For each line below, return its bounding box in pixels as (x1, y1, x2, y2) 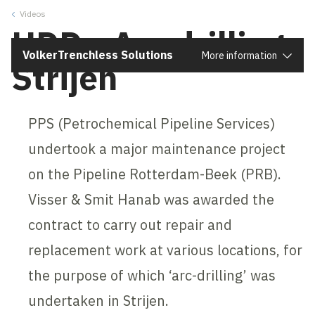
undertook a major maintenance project (28, 139, 286, 158)
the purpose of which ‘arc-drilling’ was (28, 266, 276, 285)
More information (202, 49, 277, 62)
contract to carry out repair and (28, 215, 233, 234)
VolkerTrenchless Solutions (22, 48, 173, 62)
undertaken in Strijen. (28, 291, 169, 310)
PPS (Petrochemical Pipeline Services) (28, 114, 276, 133)
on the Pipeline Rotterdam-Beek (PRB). (28, 165, 282, 184)
